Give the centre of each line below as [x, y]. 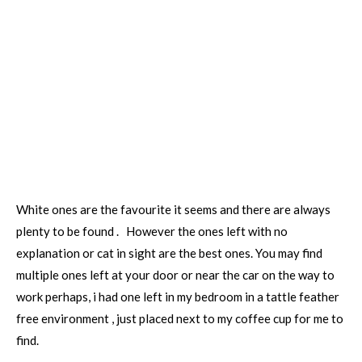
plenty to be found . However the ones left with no [152, 231]
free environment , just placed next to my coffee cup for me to [180, 318]
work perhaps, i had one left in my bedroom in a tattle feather [178, 297]
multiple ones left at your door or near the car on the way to [175, 275]
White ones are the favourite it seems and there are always [173, 209]
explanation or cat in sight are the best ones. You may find [169, 253]
